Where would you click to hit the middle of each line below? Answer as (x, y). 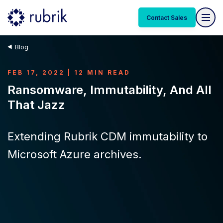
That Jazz (36, 105)
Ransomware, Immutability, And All (110, 90)
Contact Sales (167, 17)
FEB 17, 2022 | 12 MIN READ (69, 72)
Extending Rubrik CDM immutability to (108, 136)
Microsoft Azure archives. (75, 154)
